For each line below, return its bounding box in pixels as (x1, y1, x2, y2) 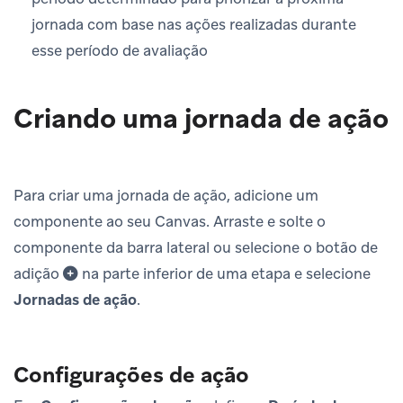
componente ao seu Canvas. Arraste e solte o (13, 210, 326, 231)
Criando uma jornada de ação (13, 100, 389, 136)
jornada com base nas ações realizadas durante (31, 13, 356, 34)
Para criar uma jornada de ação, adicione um (13, 184, 318, 205)
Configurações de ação (13, 360, 249, 389)
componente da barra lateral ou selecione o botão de (13, 237, 378, 257)
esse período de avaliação (31, 40, 208, 60)
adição (13, 263, 63, 283)
